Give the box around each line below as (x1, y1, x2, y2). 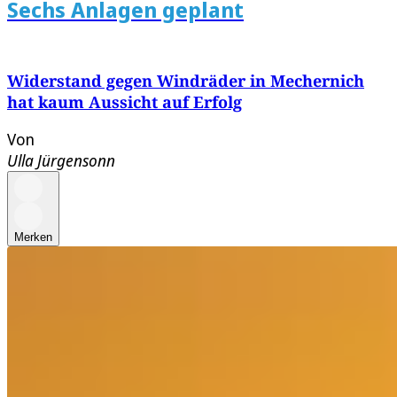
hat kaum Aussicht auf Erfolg (7, 91, 242, 113)
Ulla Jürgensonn (7, 150, 115, 172)
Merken (14, 230, 52, 245)
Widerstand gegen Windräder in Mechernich (7, 70, 364, 92)
